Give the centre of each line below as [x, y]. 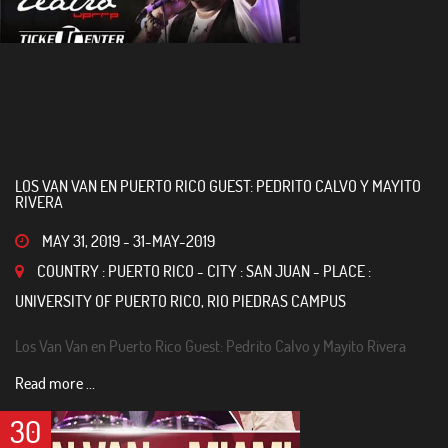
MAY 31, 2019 [81, 240]
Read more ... [55, 382]
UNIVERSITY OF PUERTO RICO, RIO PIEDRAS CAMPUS [180, 300]
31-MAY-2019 [174, 240]
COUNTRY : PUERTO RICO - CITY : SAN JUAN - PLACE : [202, 270]
